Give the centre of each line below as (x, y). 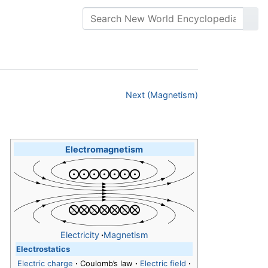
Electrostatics (43, 249)
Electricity (80, 235)
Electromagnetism (104, 150)
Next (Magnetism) (162, 95)
